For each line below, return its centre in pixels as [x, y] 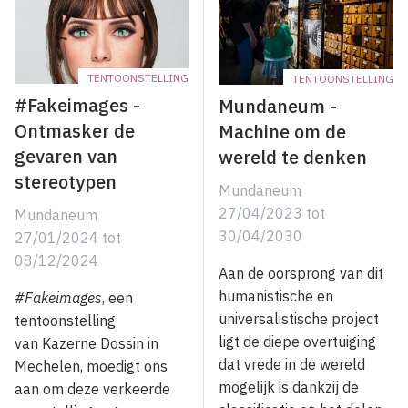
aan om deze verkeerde [92, 389]
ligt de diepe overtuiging [297, 341]
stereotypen [66, 182]
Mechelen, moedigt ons [91, 367]
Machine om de [282, 131]
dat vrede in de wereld [292, 364]
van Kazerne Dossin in [87, 344]
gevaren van [66, 157]
